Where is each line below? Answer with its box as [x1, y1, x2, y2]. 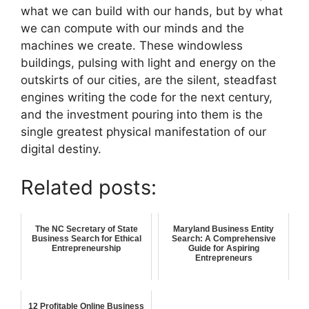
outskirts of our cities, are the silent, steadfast [21, 73, 277, 88]
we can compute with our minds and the [21, 21, 244, 36]
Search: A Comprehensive [171, 233, 276, 243]
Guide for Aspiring [188, 243, 259, 253]
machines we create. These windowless [21, 39, 243, 53]
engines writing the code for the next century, [21, 90, 272, 105]
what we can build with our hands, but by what [21, 4, 283, 19]
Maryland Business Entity [173, 223, 274, 234]
